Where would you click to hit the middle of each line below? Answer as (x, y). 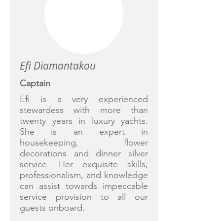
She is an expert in (84, 132)
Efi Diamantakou (58, 66)
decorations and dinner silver (84, 153)
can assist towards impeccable (84, 186)
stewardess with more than (84, 110)
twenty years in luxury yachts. (84, 121)
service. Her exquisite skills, (84, 164)
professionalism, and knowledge (84, 175)
